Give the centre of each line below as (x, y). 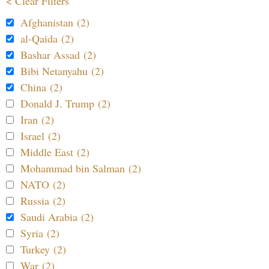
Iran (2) (37, 120)
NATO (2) (43, 185)
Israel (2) (41, 136)
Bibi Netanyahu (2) (62, 71)
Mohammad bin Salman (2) (81, 168)
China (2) (41, 87)
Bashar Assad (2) (58, 55)
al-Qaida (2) (47, 39)
